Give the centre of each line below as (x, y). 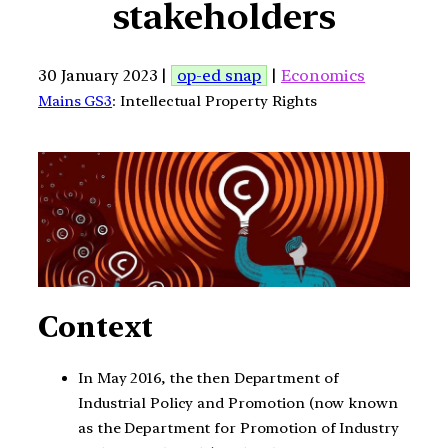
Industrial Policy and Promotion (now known (238, 403)
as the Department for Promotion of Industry (238, 428)
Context (96, 326)
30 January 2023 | (105, 75)
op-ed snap (219, 75)
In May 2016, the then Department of (208, 378)
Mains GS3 (75, 100)
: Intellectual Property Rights (215, 100)
